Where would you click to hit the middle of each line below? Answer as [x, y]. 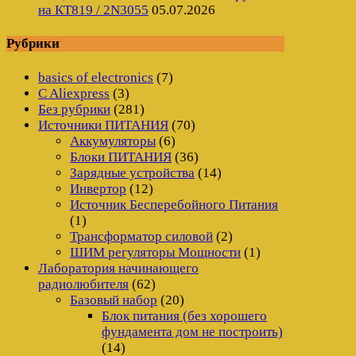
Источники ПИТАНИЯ [103, 125]
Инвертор [98, 188]
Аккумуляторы [113, 141]
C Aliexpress [74, 93]
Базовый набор [114, 300]
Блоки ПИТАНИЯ [121, 157]
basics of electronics [96, 77]
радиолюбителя [83, 284]
